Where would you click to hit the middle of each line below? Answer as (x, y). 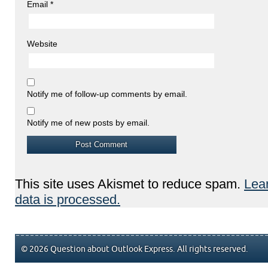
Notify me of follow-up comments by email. (107, 94)
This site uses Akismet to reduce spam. (130, 184)
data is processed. (68, 199)
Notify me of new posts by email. (88, 122)
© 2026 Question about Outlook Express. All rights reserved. (135, 249)
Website (42, 43)
